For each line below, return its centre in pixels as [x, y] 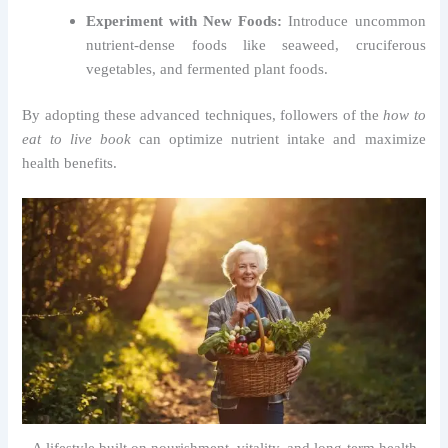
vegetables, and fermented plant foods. [207, 68]
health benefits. [70, 162]
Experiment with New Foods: [184, 20]
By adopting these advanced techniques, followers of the [203, 114]
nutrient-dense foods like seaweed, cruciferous [256, 44]
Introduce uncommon [354, 20]
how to [404, 114]
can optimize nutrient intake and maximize [278, 138]
